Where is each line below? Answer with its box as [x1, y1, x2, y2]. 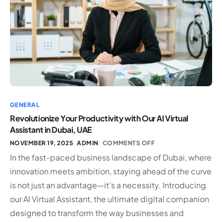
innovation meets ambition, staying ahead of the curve [10, 166, 212, 177]
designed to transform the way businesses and [10, 208, 184, 219]
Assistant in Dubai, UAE [10, 124, 93, 135]
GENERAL [10, 101, 40, 109]
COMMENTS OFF [102, 139, 155, 147]
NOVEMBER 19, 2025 [10, 139, 73, 147]
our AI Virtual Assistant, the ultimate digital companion [10, 194, 209, 205]
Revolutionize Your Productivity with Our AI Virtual [10, 113, 188, 124]
